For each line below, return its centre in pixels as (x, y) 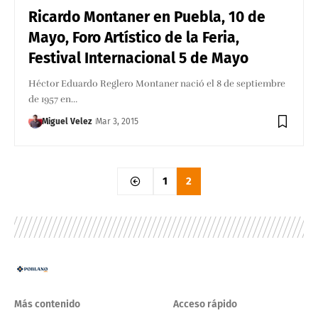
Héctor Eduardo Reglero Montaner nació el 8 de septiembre (157, 83)
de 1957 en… (53, 99)
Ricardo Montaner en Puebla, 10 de (147, 17)
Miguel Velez (67, 121)
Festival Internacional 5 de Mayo (139, 58)
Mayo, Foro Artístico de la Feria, (134, 37)
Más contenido (47, 305)
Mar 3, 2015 (117, 121)
